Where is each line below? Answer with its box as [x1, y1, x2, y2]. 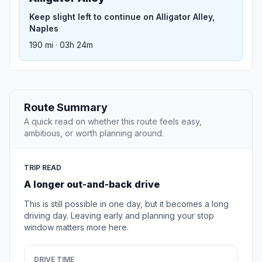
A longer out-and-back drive [24, 178, 160, 191]
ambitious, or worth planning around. [24, 128, 164, 139]
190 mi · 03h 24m [29, 40, 93, 50]
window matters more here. [24, 222, 129, 233]
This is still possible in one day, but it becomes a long [24, 199, 229, 209]
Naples [29, 23, 58, 34]
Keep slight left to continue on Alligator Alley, [29, 12, 215, 22]
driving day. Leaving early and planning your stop [24, 211, 214, 221]
